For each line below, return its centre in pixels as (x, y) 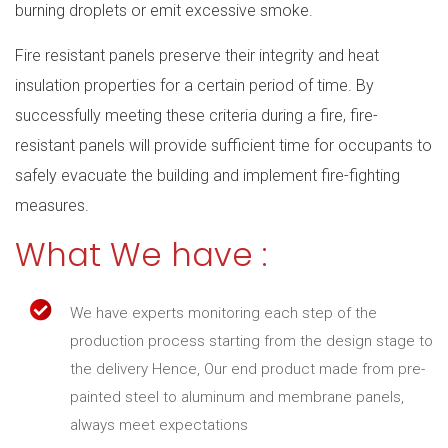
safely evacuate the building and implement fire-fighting (207, 175)
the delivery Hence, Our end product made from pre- (247, 368)
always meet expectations (159, 424)
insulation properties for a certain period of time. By (194, 85)
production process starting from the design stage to (251, 340)
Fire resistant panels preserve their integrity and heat (197, 55)
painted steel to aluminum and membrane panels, (237, 396)
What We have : (141, 254)
